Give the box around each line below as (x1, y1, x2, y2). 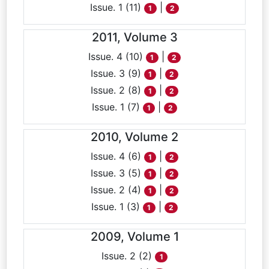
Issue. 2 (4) (90, 184, 144, 196)
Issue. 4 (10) (88, 50, 147, 62)
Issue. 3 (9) (90, 67, 144, 79)
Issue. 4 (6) (90, 150, 144, 162)
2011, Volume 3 (91, 30, 178, 44)
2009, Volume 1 (90, 229, 179, 244)
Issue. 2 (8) (90, 84, 144, 96)
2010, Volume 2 (91, 130, 178, 144)
